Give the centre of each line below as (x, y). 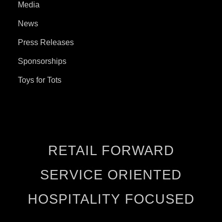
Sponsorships (42, 61)
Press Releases (46, 42)
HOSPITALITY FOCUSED (111, 199)
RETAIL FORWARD (111, 150)
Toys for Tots (40, 80)
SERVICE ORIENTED (111, 175)
